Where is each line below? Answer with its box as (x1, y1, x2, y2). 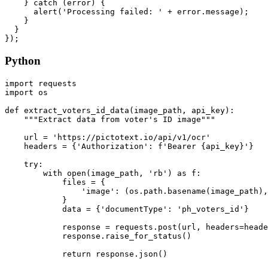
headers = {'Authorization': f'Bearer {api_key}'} (5, 141, 254, 151)
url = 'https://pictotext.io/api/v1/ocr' (5, 132, 211, 142)
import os (5, 87, 48, 97)
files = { (5, 177, 105, 187)
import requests (5, 78, 77, 88)
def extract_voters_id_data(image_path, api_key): (5, 105, 234, 115)
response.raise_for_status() (5, 231, 191, 240)
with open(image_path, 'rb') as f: (5, 168, 201, 178)
